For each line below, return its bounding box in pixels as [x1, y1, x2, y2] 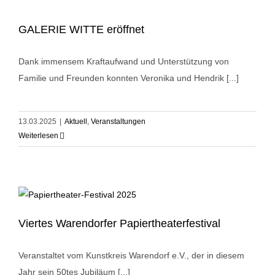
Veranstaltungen [91, 117, 145, 126]
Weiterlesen [18, 131, 58, 141]
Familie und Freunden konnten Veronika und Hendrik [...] [18, 73, 239, 83]
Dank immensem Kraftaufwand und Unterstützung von [18, 56, 229, 67]
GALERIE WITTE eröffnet [18, 23, 144, 36]
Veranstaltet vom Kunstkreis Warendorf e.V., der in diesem [18, 250, 244, 261]
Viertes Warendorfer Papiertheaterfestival [18, 217, 220, 230]
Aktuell [64, 117, 87, 126]
